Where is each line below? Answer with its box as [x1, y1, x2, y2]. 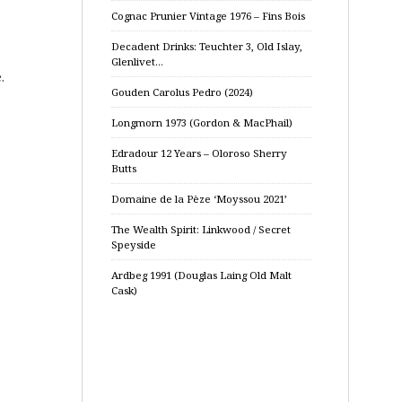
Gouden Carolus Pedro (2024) [111, 85, 253, 99]
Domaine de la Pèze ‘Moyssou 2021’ [111, 192, 287, 205]
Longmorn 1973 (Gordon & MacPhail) [111, 116, 293, 129]
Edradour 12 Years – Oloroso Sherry [111, 146, 287, 160]
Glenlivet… [111, 55, 163, 68]
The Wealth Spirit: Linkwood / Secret [111, 223, 291, 236]
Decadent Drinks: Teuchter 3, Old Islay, [111, 39, 302, 53]
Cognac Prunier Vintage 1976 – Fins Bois [111, 9, 305, 22]
